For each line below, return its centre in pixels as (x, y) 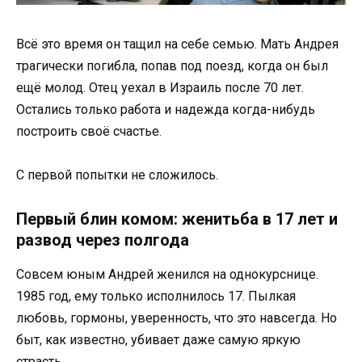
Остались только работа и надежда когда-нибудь (166, 110)
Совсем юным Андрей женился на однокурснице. (167, 274)
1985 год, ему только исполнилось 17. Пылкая (156, 296)
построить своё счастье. (89, 132)
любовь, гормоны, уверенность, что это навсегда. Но (177, 318)
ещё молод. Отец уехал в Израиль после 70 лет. (160, 88)
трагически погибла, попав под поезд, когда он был (172, 66)
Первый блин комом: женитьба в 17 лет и (177, 219)
